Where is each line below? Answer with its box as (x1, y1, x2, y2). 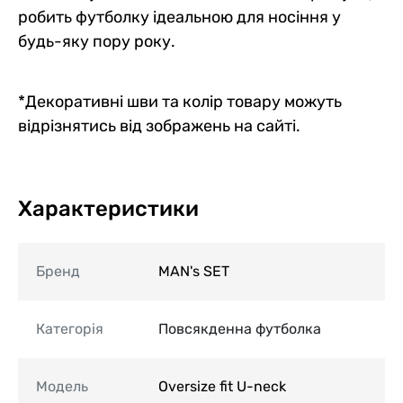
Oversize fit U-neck (158, 377, 286, 395)
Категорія (36, 319, 103, 337)
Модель (36, 377, 88, 395)
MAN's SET (158, 262, 229, 280)
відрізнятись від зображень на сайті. (18, 115, 300, 136)
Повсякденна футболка (158, 319, 321, 337)
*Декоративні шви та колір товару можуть (18, 91, 342, 112)
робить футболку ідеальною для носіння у (18, 6, 341, 27)
